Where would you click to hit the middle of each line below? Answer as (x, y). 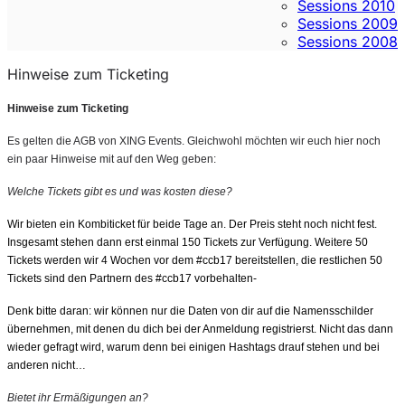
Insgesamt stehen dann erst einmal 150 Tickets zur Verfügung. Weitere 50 (188, 242)
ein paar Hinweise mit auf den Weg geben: (112, 159)
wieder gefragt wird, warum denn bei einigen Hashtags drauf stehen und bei (193, 347)
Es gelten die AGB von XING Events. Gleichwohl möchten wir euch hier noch (194, 141)
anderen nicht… (47, 365)
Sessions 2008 (348, 42)
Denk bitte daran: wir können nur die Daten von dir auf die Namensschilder (190, 311)
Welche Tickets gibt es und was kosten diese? (120, 192)
